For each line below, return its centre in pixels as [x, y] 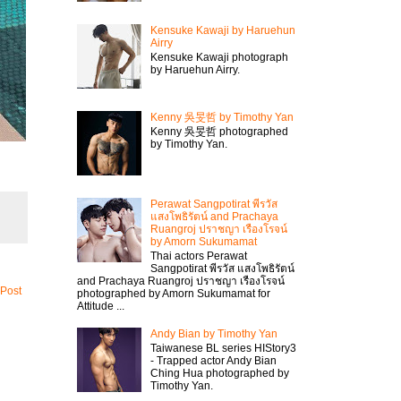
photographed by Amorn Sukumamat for [174, 294]
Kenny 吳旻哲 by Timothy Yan [222, 117]
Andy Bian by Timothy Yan [213, 333]
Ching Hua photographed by [219, 374]
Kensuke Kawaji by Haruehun [222, 31]
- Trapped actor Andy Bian [213, 361]
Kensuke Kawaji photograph [219, 58]
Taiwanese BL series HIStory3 [223, 349]
